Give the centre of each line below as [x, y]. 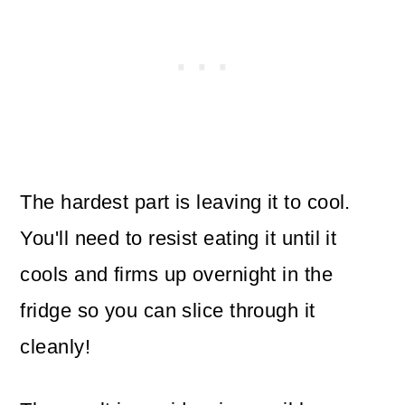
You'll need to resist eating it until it [179, 238]
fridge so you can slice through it [168, 310]
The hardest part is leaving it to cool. [185, 202]
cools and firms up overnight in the [177, 274]
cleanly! [55, 346]
